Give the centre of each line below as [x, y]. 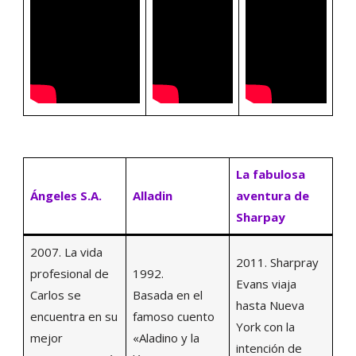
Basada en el [167, 295]
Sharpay [260, 217]
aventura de [272, 196]
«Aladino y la [166, 338]
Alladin [152, 196]
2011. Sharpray [277, 263]
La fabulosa [270, 174]
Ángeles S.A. [66, 196]
